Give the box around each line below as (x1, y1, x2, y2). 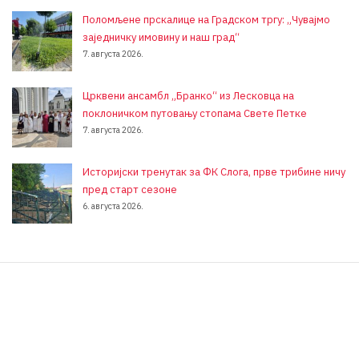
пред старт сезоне (83, 182, 177, 196)
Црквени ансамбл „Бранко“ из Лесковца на (83, 88, 294, 103)
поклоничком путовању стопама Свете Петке (83, 106, 307, 120)
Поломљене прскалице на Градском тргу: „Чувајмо (83, 12, 330, 26)
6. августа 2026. (83, 200, 143, 212)
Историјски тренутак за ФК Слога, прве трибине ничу (83, 164, 345, 179)
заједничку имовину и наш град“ (83, 30, 240, 44)
